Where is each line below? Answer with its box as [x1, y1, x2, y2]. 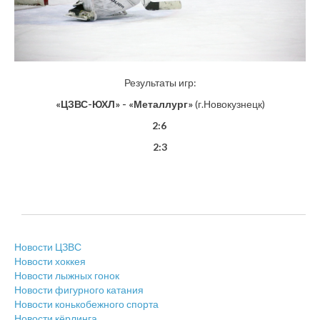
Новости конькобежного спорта [14, 297, 159, 310]
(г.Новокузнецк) [192, 97, 265, 110]
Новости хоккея [14, 254, 86, 267]
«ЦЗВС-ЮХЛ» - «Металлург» [55, 97, 193, 110]
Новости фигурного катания [14, 283, 144, 296]
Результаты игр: [124, 76, 196, 89]
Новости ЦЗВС [14, 240, 81, 253]
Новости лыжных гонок [14, 269, 119, 281]
